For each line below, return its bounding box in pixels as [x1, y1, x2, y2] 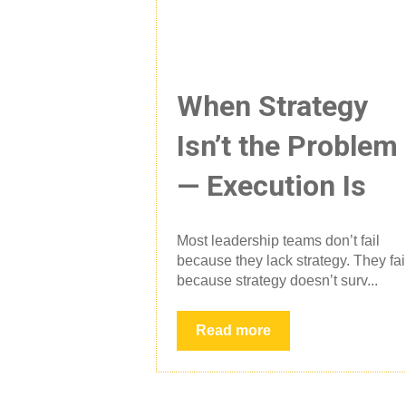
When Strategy [177, 88, 369, 123]
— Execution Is [177, 168, 367, 203]
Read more [196, 323, 272, 339]
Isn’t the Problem [177, 128, 399, 163]
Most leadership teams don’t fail [177, 232, 381, 248]
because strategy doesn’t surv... [177, 272, 379, 288]
